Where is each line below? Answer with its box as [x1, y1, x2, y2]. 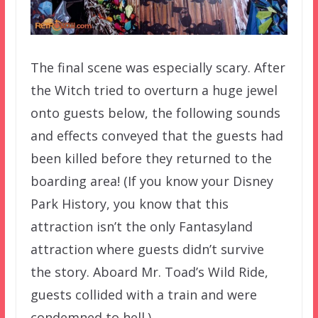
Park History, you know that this [30, 194, 229, 212]
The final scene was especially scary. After [30, 58, 285, 76]
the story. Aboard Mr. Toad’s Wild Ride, [30, 263, 268, 280]
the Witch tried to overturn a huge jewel [30, 81, 278, 99]
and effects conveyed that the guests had [30, 126, 283, 144]
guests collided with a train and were [30, 285, 257, 303]
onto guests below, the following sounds [30, 104, 280, 121]
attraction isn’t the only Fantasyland [30, 217, 253, 235]
